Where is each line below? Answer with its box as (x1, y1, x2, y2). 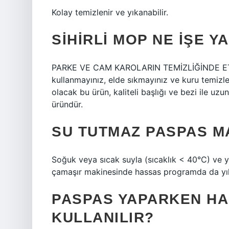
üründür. (52, 99, 83, 109)
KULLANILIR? (52, 210, 154, 225)
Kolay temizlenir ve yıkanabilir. (52, 7, 168, 17)
